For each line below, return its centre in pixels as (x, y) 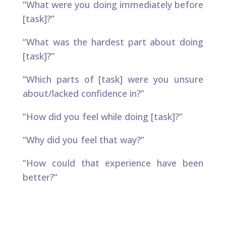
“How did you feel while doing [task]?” (102, 116)
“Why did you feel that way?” (83, 139)
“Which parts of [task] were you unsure (113, 79)
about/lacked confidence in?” (83, 93)
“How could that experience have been (113, 163)
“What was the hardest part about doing (113, 42)
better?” (40, 177)
